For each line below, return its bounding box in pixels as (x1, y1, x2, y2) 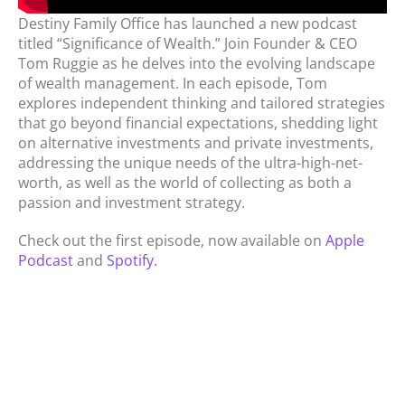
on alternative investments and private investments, (18, 133, 373, 154)
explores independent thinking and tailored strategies (18, 93, 385, 114)
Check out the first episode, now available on (18, 231, 325, 251)
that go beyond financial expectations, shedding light (18, 113, 378, 134)
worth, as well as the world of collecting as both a (18, 173, 352, 193)
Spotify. (103, 250, 157, 271)
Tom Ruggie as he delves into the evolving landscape (18, 53, 375, 74)
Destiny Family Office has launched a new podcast (18, 14, 357, 34)
